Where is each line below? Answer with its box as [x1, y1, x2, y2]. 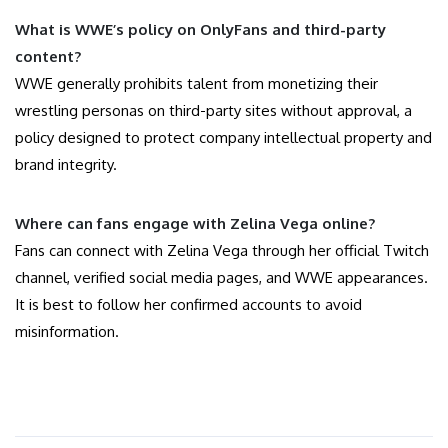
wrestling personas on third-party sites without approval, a [15, 101, 412, 121]
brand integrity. [15, 155, 117, 175]
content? [15, 47, 81, 67]
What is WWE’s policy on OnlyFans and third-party [15, 20, 386, 40]
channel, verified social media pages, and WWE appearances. [15, 268, 428, 288]
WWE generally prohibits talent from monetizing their [15, 74, 378, 94]
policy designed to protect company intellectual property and [15, 128, 432, 148]
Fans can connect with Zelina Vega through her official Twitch [15, 241, 429, 261]
